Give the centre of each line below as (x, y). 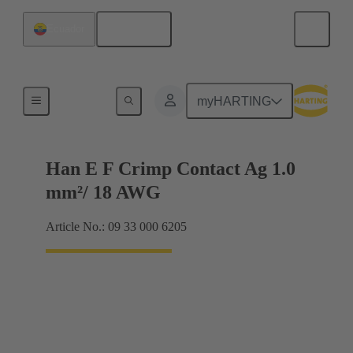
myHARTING (234, 101)
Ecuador (65, 29)
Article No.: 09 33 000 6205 (116, 227)
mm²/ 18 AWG (103, 193)
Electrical (83, 98)
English (139, 29)
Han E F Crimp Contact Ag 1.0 (171, 169)
